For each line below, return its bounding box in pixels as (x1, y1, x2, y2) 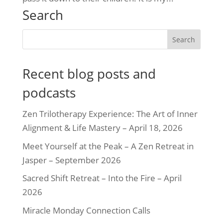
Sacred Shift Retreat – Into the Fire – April (22, 172, 182, 184)
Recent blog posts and (22, 65, 156, 82)
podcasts (22, 84, 76, 101)
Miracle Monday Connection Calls (22, 204, 150, 216)
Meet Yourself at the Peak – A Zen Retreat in (22, 140, 194, 152)
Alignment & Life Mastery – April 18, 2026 (22, 122, 183, 133)
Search (22, 6, 63, 23)
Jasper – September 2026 (22, 154, 121, 166)
